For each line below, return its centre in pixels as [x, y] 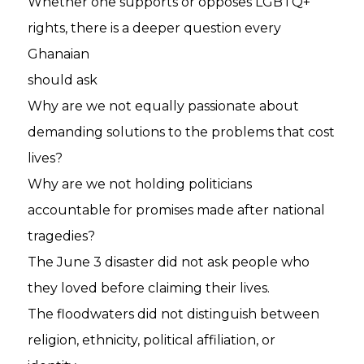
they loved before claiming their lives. [149, 288]
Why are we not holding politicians [140, 184]
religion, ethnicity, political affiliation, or [152, 340]
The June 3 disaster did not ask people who [169, 262]
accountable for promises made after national [177, 210]
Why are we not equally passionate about [164, 106]
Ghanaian [59, 54]
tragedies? [62, 236]
